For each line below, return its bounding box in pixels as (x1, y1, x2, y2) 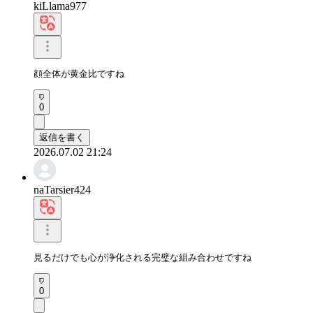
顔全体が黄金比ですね (34, 68, 124, 79)
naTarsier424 (34, 183, 91, 196)
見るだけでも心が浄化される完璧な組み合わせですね (34, 252, 252, 263)
